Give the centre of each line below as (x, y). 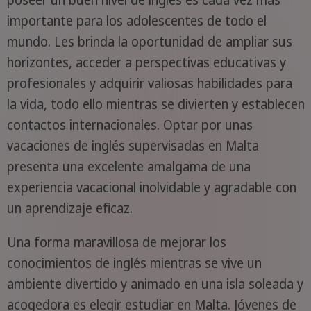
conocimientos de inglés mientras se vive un (134, 263)
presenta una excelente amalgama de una (128, 167)
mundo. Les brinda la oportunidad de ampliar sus (149, 42)
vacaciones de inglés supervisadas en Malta (133, 146)
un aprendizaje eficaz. (69, 209)
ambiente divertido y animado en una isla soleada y (155, 284)
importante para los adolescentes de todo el (136, 21)
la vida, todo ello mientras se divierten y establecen (155, 104)
